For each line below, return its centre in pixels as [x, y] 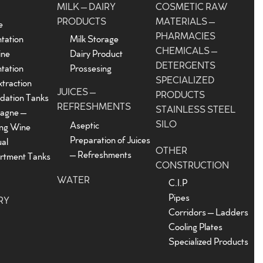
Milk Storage [95, 40]
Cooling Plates [196, 228]
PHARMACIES [186, 37]
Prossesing [91, 69]
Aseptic [85, 126]
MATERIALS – [186, 22]
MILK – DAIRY [87, 8]
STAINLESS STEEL [196, 110]
